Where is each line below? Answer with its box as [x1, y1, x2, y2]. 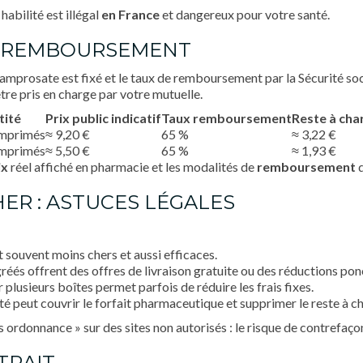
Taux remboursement [161, 110, 292, 126]
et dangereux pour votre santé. [160, 6, 330, 22]
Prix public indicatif [45, 110, 161, 126]
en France [101, 6, 160, 22]
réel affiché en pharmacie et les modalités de [8, 159, 257, 174]
